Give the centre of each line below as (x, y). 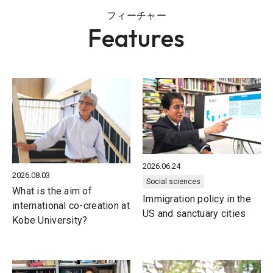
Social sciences (173, 181)
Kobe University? (50, 221)
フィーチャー (136, 16)
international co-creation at (71, 206)
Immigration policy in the (197, 199)
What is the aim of (52, 191)
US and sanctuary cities (194, 213)
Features (136, 38)
